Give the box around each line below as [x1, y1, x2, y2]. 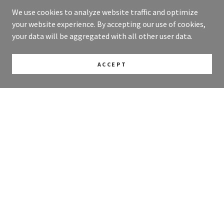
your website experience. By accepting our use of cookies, [12, 19, 205, 29]
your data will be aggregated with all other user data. [12, 31, 192, 41]
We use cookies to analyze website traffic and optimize [12, 7, 198, 17]
